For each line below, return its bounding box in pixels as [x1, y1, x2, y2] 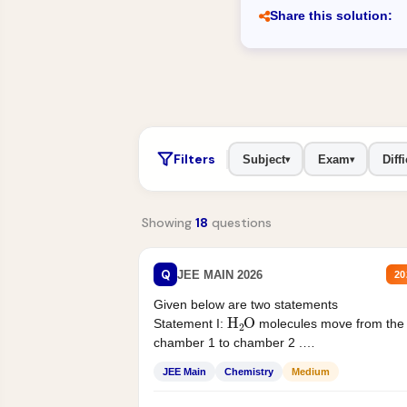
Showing [142, 214, 195, 232]
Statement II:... [154, 354, 238, 370]
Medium [292, 366, 330, 378]
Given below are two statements [154, 297, 342, 313]
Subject [242, 152, 285, 166]
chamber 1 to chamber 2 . [154, 335, 303, 351]
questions [208, 214, 272, 232]
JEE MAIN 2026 [177, 267, 263, 282]
